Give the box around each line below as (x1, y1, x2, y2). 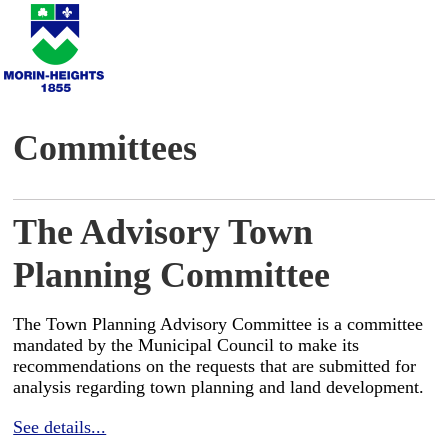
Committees (13, 127, 198, 169)
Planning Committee (13, 254, 331, 296)
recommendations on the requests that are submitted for (13, 356, 417, 377)
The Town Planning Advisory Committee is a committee (13, 314, 424, 335)
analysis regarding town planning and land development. (13, 377, 425, 398)
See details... (13, 416, 107, 437)
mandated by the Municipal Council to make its (13, 335, 360, 356)
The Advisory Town (13, 211, 314, 253)
